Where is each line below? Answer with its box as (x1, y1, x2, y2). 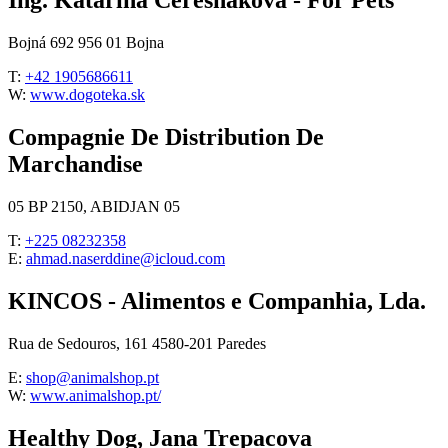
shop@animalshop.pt (26, 368, 159, 386)
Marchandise (8, 151, 143, 178)
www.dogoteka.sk (30, 86, 145, 104)
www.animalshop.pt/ (30, 386, 161, 404)
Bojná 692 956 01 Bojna (8, 34, 164, 52)
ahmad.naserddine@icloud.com (26, 249, 225, 267)
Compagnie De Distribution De (8, 124, 324, 151)
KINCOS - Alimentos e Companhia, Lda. (8, 287, 426, 314)
